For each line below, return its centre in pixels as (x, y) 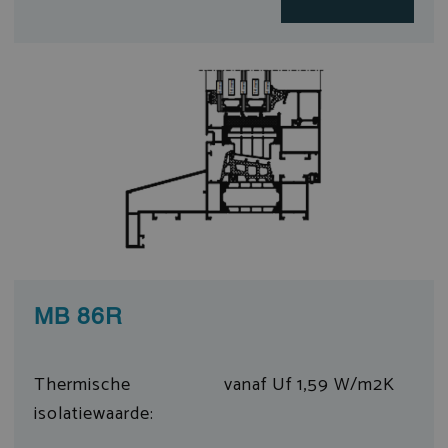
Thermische (82, 384)
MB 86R (78, 317)
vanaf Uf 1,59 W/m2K (309, 384)
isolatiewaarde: (93, 413)
